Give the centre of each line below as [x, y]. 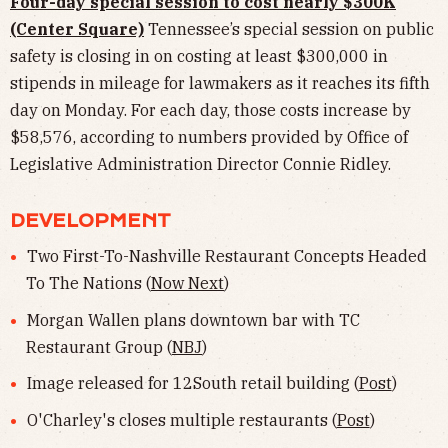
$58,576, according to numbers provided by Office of [209, 137]
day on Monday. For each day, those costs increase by [210, 110]
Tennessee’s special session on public [291, 29]
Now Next [187, 283]
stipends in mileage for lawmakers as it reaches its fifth [220, 83]
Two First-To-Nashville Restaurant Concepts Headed [226, 256]
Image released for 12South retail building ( [192, 383]
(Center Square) [77, 29]
